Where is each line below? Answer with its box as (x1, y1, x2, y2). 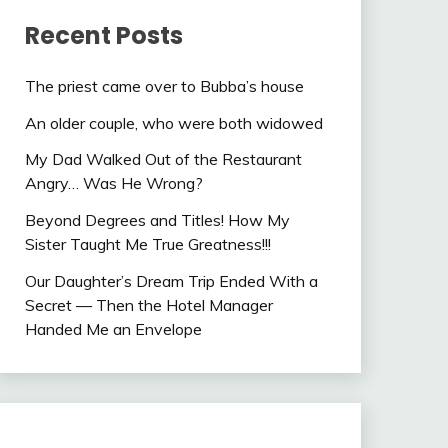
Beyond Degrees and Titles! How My (24, 210, 290, 231)
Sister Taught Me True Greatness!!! (24, 234, 271, 255)
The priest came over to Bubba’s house (24, 75, 304, 96)
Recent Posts (24, 18, 183, 52)
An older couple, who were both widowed (24, 112, 323, 133)
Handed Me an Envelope (24, 319, 202, 339)
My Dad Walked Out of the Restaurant (24, 149, 302, 170)
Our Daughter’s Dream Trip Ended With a (24, 271, 318, 291)
